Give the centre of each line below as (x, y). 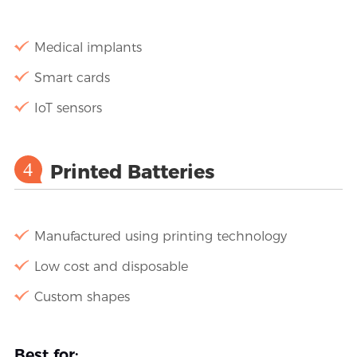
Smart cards (72, 77)
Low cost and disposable (111, 266)
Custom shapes (82, 296)
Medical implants (88, 47)
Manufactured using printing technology (160, 236)
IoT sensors (68, 108)
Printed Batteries (132, 171)
